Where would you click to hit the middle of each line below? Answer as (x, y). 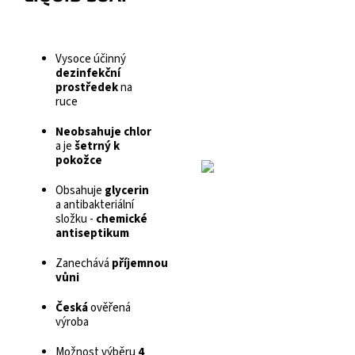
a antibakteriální (95, 205)
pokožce (79, 161)
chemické (122, 219)
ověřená (109, 308)
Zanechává (82, 264)
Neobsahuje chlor (103, 132)
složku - (76, 219)
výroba (72, 323)
